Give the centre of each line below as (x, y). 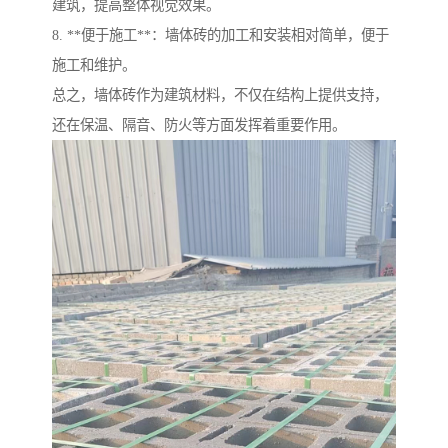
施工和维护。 (94, 65)
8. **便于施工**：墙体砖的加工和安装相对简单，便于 (220, 35)
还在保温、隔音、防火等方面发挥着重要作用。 (199, 125)
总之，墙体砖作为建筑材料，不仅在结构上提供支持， (220, 95)
